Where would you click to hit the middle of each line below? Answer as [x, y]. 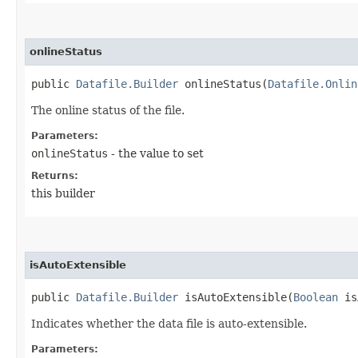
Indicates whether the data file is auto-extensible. [169, 323]
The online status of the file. [108, 110]
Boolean [316, 297]
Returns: [55, 175]
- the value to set [156, 153]
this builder [63, 193]
